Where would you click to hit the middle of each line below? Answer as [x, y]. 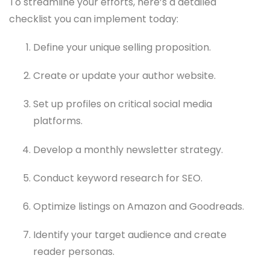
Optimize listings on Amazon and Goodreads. [139, 206]
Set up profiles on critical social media [123, 104]
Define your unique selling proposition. [122, 48]
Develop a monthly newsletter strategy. [128, 149]
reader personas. [74, 252]
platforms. [58, 121]
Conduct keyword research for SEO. [118, 178]
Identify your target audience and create [130, 235]
